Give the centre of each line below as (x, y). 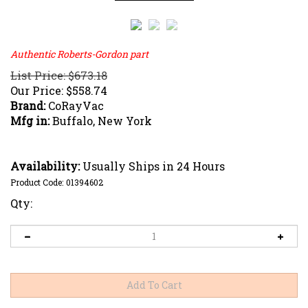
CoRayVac (75, 105)
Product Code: (37, 182)
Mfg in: (30, 120)
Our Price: (37, 90)
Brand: (28, 105)
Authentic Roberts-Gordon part (79, 54)
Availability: (45, 166)
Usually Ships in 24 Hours (152, 166)
